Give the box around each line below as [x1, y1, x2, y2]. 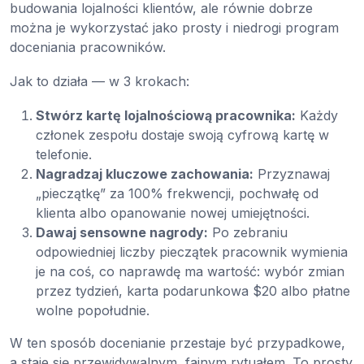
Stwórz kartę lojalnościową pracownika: [36, 107, 296, 124]
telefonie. [36, 146, 92, 163]
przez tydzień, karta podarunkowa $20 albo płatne [36, 283, 350, 300]
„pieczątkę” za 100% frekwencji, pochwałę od [36, 185, 318, 202]
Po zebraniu [208, 224, 288, 241]
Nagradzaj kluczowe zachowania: [36, 166, 253, 183]
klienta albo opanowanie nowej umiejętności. [36, 205, 310, 222]
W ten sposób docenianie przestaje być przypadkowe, [10, 335, 345, 352]
